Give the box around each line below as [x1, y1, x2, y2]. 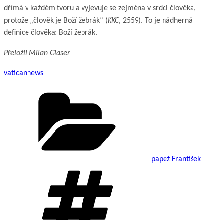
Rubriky [151, 88, 175, 97]
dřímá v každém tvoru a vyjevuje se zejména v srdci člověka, [4, 4, 196, 12]
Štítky [151, 166, 168, 175]
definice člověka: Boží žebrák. [4, 28, 97, 37]
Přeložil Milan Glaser [4, 49, 70, 57]
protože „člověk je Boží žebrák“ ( [4, 16, 108, 25]
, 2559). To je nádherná [119, 16, 192, 25]
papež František [151, 155, 201, 163]
